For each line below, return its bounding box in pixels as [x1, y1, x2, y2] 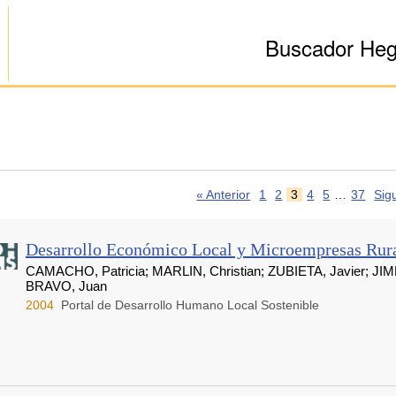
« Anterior [196, 187, 251, 202]
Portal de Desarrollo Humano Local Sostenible [60, 299, 319, 313]
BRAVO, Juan [25, 278, 107, 294]
